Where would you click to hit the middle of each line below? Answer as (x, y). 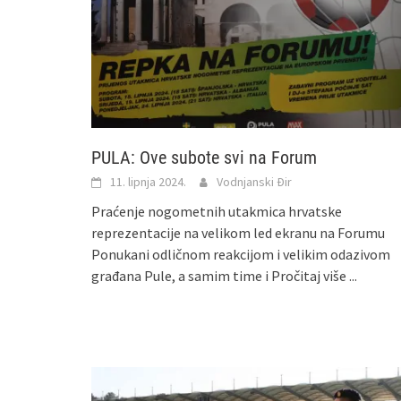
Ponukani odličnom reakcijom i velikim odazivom (241, 254)
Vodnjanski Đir (254, 181)
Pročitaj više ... (314, 275)
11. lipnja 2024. (148, 181)
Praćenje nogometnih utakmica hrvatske (217, 211)
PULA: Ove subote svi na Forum (204, 157)
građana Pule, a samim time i (181, 275)
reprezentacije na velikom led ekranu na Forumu (238, 232)
